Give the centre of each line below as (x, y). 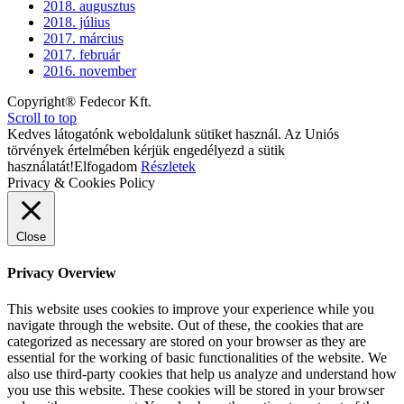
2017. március (83, 39)
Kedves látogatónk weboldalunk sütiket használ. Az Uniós (173, 134)
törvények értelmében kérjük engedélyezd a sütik (146, 151)
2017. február (82, 55)
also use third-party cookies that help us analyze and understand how (202, 373)
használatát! (41, 167)
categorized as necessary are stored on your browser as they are (187, 341)
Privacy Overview (62, 273)
